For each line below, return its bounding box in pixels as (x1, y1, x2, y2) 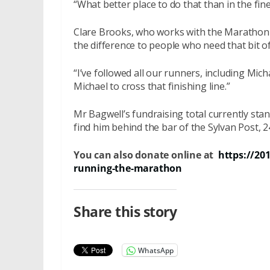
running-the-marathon (74, 162, 183, 175)
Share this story (74, 202, 177, 221)
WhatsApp (138, 245, 174, 256)
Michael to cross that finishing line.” (74, 80, 230, 93)
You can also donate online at (74, 148, 218, 162)
